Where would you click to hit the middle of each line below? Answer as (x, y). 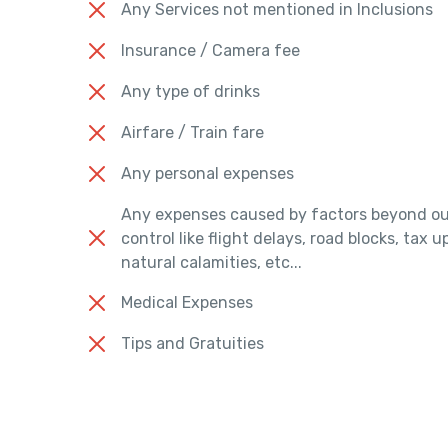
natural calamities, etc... (211, 262)
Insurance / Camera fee (210, 51)
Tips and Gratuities (192, 344)
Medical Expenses (187, 303)
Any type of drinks (190, 92)
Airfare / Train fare (192, 133)
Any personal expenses (207, 174)
